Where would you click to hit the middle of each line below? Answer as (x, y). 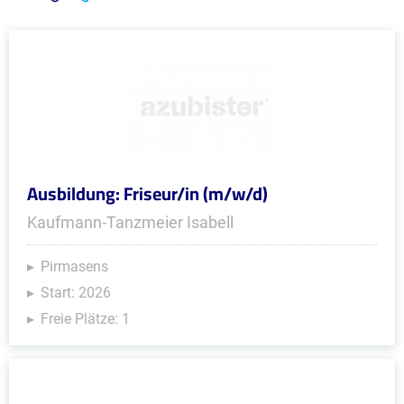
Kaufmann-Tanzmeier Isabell (130, 222)
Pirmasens (74, 266)
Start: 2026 (76, 293)
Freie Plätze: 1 (85, 319)
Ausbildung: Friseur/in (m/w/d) (147, 193)
